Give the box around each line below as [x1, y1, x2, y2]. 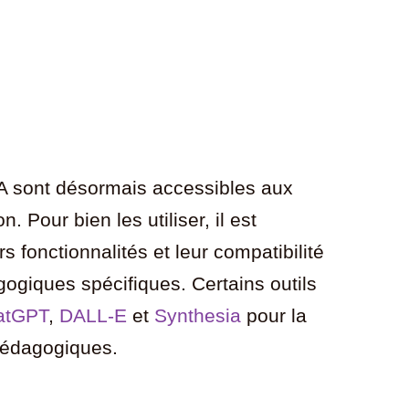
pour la [241, 305, 308, 327]
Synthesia [154, 305, 242, 327]
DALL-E [59, 305, 128, 327]
